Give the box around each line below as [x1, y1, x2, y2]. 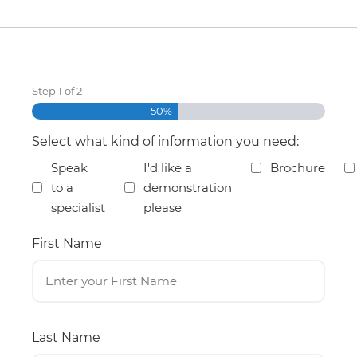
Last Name [32, 330, 100, 346]
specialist [51, 199, 105, 215]
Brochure [270, 159, 325, 175]
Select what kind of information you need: [32, 133, 299, 149]
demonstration [143, 179, 232, 195]
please [143, 199, 182, 215]
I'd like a [143, 159, 192, 175]
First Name [32, 236, 102, 252]
